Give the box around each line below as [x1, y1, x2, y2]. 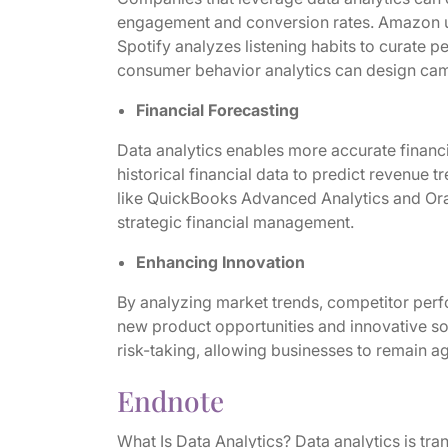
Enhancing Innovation [135, 252, 305, 272]
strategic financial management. [116, 212, 354, 232]
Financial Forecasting [135, 100, 299, 120]
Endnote [116, 382, 224, 419]
